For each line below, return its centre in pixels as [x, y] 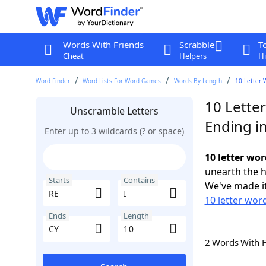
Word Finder [53, 81]
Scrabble [197, 45]
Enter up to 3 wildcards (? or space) [114, 131]
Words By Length [198, 81]
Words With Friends [103, 45]
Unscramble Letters [114, 111]
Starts [59, 180]
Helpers [193, 56]
